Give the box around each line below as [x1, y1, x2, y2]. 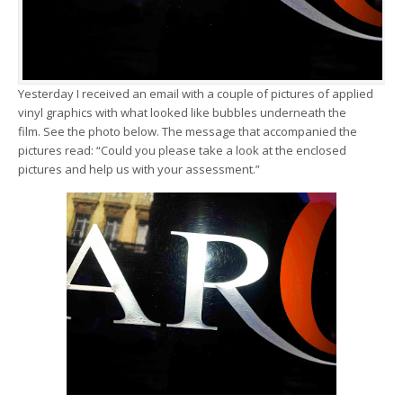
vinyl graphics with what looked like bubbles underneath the [18, 104, 346, 121]
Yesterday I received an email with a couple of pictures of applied [18, 85, 373, 102]
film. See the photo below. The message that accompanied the [18, 123, 357, 139]
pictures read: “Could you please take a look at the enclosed [18, 142, 346, 158]
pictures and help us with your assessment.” [18, 161, 260, 177]
